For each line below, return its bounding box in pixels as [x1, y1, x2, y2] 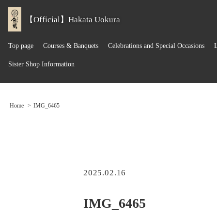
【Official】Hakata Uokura [25, 15, 121, 24]
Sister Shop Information [8, 61, 75, 68]
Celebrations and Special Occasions [108, 42, 204, 49]
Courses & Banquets [43, 42, 98, 49]
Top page [8, 42, 33, 49]
